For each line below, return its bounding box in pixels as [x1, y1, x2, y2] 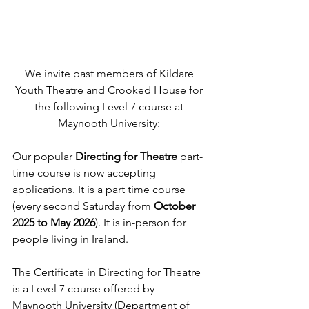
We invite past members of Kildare [24, 66, 197, 80]
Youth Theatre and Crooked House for [15, 83, 206, 97]
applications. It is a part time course [12, 182, 188, 196]
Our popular [12, 149, 72, 163]
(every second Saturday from [12, 199, 154, 212]
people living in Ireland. [12, 232, 128, 246]
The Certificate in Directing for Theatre [12, 265, 203, 279]
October [154, 199, 198, 212]
